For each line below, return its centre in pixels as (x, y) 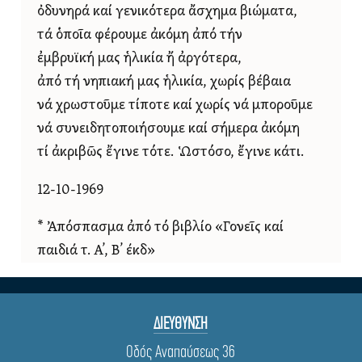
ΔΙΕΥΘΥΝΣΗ (181, 323)
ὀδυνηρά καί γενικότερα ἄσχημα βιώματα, (167, 12)
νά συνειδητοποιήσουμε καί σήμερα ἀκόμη (168, 129)
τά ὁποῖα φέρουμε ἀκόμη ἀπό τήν (140, 36)
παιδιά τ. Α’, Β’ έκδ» (96, 251)
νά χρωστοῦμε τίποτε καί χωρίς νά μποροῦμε (175, 106)
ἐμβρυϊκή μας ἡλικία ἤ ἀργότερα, (139, 59)
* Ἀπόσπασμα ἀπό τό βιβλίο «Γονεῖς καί (160, 228)
